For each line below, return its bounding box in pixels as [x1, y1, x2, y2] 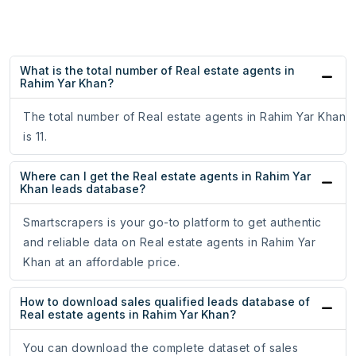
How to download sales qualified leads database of [20, 295, 310, 309]
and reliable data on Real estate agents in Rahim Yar [23, 235, 315, 250]
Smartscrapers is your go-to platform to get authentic [23, 215, 322, 230]
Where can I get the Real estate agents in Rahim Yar [20, 169, 311, 184]
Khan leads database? [20, 182, 145, 196]
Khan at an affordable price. [23, 255, 180, 269]
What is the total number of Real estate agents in [20, 64, 295, 78]
